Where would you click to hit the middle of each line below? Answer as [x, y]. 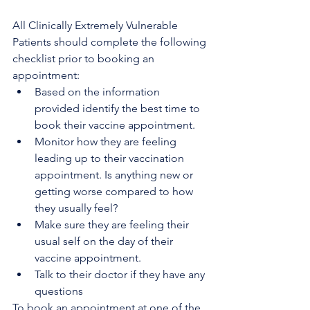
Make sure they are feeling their [113, 225]
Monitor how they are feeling [107, 142]
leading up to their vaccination [111, 158]
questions [59, 291]
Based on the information [99, 92]
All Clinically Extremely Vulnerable [97, 25]
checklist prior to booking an [85, 58]
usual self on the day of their [105, 241]
